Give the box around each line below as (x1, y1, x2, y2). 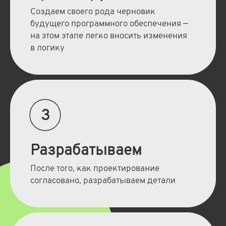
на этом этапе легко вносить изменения (30, 31, 187, 42)
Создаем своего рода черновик (30, 7, 155, 18)
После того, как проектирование (30, 163, 159, 175)
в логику (30, 43, 65, 54)
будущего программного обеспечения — (30, 19, 188, 30)
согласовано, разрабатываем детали (30, 176, 176, 187)
